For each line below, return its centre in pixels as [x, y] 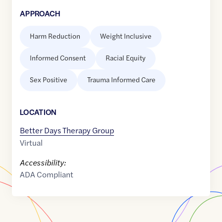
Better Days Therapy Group [67, 130]
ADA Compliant [47, 174]
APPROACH [40, 13]
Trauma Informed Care [121, 80]
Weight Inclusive [126, 36]
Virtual [31, 143]
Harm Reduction [55, 36]
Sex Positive [49, 80]
